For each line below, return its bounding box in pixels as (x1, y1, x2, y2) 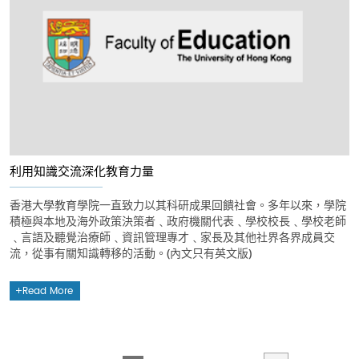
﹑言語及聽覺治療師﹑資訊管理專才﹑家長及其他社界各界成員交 (10, 229, 335, 245)
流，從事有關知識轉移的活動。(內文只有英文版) (10, 245, 252, 261)
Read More (22, 286, 74, 296)
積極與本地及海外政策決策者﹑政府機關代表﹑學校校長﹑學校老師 (10, 213, 346, 229)
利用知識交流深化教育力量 (10, 162, 154, 180)
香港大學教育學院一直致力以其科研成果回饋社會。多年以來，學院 (10, 197, 346, 213)
